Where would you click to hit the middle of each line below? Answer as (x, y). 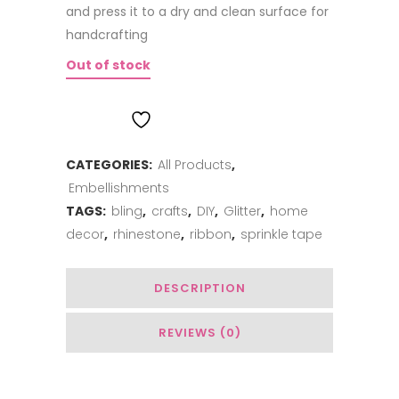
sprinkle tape (281, 234)
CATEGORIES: (110, 165)
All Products (195, 165)
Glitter (242, 211)
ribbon (211, 234)
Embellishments (119, 188)
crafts (170, 211)
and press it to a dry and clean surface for (197, 12)
